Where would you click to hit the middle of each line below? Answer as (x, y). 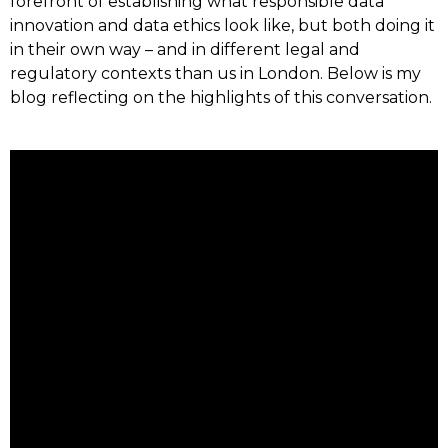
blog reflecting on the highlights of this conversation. (221, 97)
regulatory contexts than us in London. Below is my (215, 73)
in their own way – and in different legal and (185, 49)
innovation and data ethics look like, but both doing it (222, 25)
